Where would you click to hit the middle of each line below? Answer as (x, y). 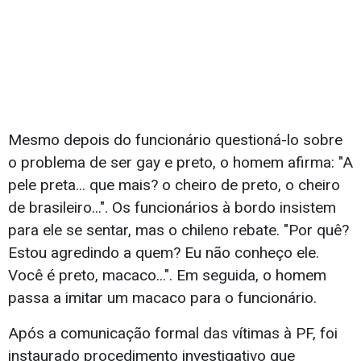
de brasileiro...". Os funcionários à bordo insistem (172, 207)
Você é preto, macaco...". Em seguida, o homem (167, 275)
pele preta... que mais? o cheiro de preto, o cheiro (174, 185)
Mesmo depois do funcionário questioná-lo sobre (175, 139)
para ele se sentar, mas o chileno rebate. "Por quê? (178, 230)
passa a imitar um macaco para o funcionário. (162, 297)
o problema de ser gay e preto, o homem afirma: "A (180, 162)
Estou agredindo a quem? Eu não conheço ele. (164, 252)
